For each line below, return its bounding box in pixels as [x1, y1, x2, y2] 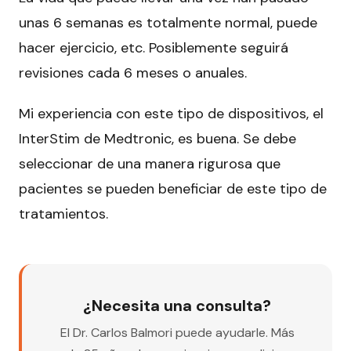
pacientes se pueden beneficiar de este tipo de [19, 179, 327, 199]
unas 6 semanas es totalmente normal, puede [19, 13, 317, 33]
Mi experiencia [19, 104, 112, 124]
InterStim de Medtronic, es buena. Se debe [19, 129, 296, 149]
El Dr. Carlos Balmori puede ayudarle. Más [60, 324, 295, 342]
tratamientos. [19, 204, 108, 224]
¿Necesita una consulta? [83, 295, 271, 317]
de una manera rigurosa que [93, 154, 280, 174]
